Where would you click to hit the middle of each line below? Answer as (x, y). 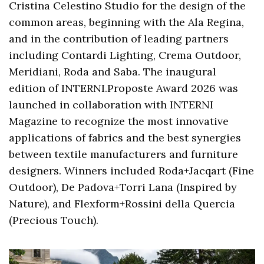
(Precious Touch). (54, 220)
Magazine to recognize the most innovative (119, 121)
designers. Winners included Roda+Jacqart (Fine (132, 171)
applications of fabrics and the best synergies (125, 138)
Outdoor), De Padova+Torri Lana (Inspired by (123, 187)
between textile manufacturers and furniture (124, 154)
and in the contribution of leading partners (119, 39)
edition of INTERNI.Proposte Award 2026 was (124, 88)
